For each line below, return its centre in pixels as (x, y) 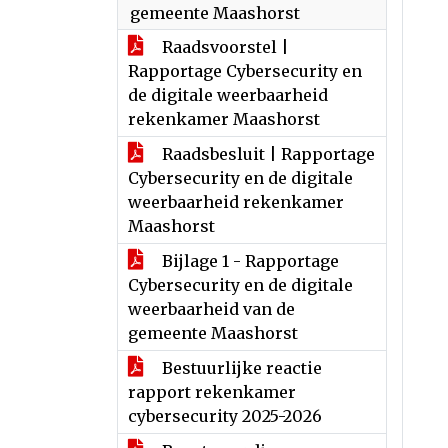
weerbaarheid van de (211, 309)
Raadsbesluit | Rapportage (266, 154)
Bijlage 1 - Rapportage (248, 261)
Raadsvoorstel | (223, 47)
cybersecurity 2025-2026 (225, 416)
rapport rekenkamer (212, 392)
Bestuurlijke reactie (240, 368)
